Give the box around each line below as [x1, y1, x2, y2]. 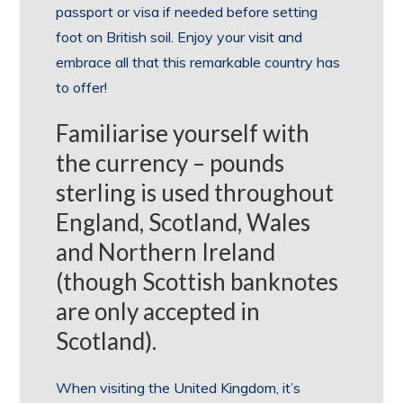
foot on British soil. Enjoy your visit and [56, 28, 303, 46]
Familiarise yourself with [56, 119, 310, 148]
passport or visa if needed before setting [56, 3, 318, 21]
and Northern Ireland [56, 237, 276, 266]
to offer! [56, 78, 108, 96]
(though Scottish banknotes [56, 267, 339, 296]
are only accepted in [56, 297, 261, 326]
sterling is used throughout [56, 178, 335, 207]
